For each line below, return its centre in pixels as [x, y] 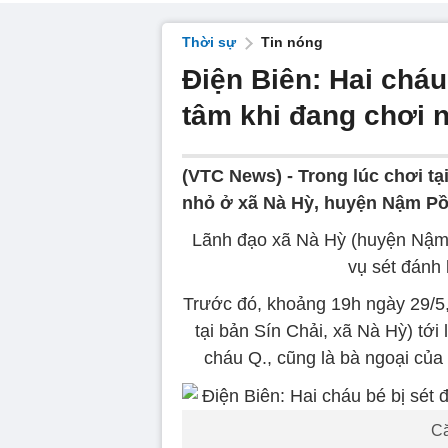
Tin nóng [292, 42]
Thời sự [209, 42]
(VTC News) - [240, 176]
